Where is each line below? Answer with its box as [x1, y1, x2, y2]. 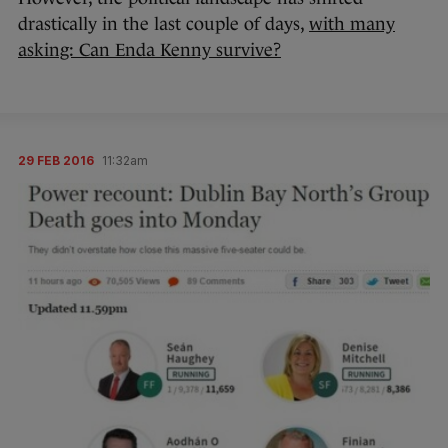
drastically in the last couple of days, [18, 13, 309, 34]
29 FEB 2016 [18, 152, 94, 168]
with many [309, 13, 395, 34]
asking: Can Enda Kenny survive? [18, 39, 281, 60]
